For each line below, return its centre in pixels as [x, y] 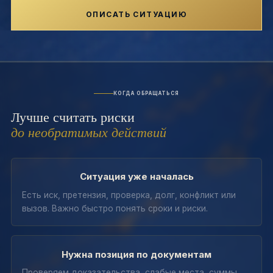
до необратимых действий [89, 132]
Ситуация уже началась [136, 177]
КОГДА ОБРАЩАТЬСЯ [146, 93]
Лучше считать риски [73, 117]
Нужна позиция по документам [136, 254]
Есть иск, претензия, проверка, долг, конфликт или [129, 195]
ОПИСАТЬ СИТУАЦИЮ [136, 14]
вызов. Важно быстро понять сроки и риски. [115, 208]
